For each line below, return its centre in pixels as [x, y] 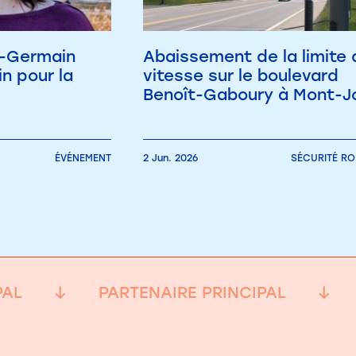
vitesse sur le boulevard [241, 75]
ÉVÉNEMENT [83, 158]
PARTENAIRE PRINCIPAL [192, 292]
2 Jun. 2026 [170, 158]
